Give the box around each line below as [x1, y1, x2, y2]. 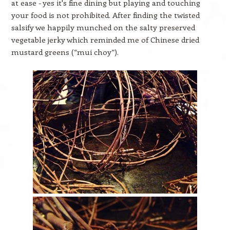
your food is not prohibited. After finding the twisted [11, 10, 200, 20]
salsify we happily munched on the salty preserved [11, 22, 195, 32]
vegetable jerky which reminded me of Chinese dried [11, 34, 199, 45]
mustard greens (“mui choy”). [11, 47, 119, 57]
